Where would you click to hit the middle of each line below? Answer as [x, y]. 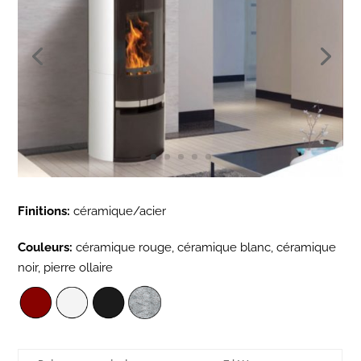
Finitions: [44, 211]
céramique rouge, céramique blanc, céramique [205, 247]
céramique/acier [118, 211]
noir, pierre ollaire [66, 267]
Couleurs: [46, 247]
